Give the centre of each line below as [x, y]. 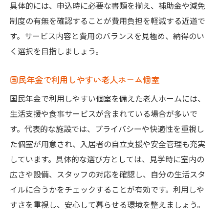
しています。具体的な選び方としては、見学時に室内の [107, 159]
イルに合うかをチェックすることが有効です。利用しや [107, 189]
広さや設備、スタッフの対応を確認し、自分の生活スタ [108, 174]
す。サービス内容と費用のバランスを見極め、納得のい [107, 36]
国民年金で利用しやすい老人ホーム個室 [85, 80]
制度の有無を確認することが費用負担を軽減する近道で [108, 21]
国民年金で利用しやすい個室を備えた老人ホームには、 [108, 99]
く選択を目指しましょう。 [56, 51]
